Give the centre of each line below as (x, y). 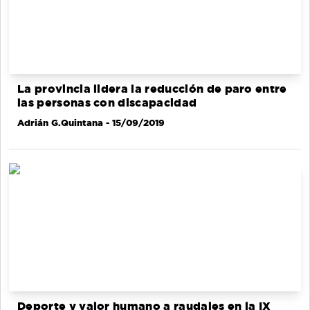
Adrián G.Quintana (60, 123)
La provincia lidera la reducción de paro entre (152, 89)
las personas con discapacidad (107, 103)
